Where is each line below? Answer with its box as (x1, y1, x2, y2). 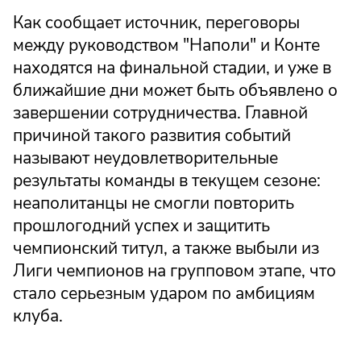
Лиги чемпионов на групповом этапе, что (13, 259, 336, 282)
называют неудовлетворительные (13, 146, 278, 169)
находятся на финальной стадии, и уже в (13, 56, 331, 79)
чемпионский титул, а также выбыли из (13, 236, 319, 259)
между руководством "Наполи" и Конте (13, 33, 320, 56)
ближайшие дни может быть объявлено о (13, 78, 338, 102)
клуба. (13, 304, 63, 327)
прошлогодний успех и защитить (13, 214, 270, 237)
